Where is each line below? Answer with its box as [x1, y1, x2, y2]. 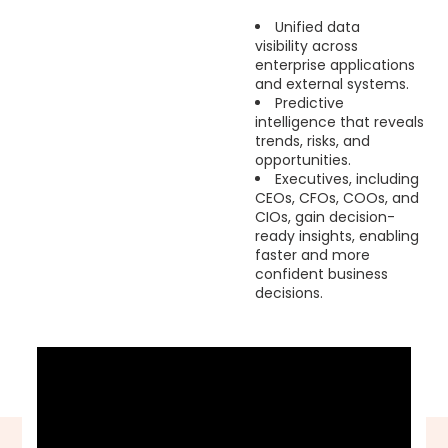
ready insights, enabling [254, 226, 419, 246]
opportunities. [254, 150, 351, 170]
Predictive [274, 93, 344, 113]
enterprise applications [254, 55, 415, 75]
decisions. [254, 283, 323, 303]
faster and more [254, 245, 370, 265]
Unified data [274, 17, 360, 37]
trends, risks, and [254, 131, 370, 151]
